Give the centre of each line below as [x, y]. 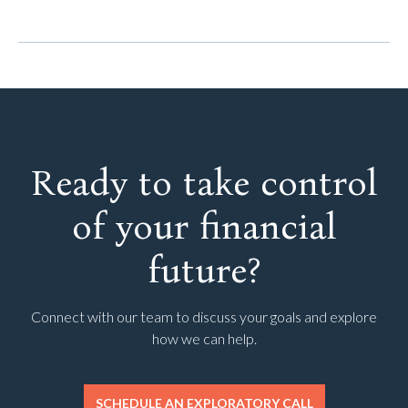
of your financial [204, 227]
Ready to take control [204, 183]
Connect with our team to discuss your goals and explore [204, 316]
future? [204, 270]
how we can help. [204, 338]
